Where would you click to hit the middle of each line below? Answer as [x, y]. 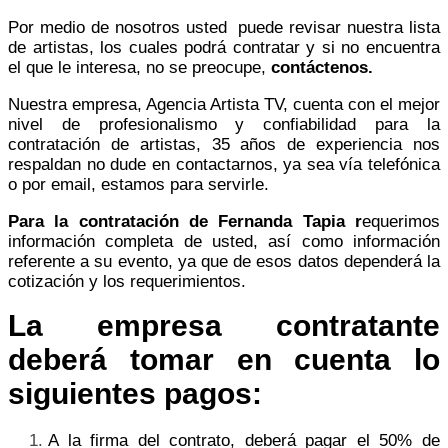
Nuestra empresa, [77, 104]
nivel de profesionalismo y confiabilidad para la [224, 124]
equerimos [401, 221]
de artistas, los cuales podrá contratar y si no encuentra [224, 47]
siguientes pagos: [135, 393]
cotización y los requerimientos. [127, 281]
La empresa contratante [224, 325]
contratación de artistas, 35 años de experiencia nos [224, 144]
